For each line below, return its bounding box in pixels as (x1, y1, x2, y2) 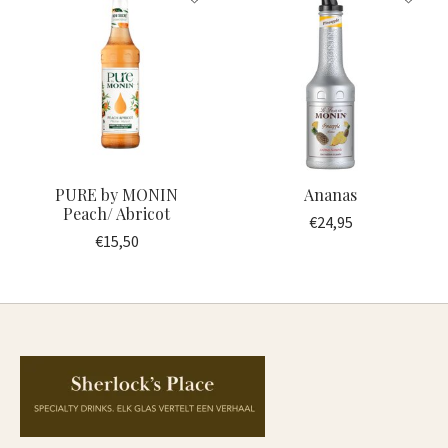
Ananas (304, 183, 358, 205)
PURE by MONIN (55, 183, 179, 205)
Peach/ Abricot (63, 202, 171, 224)
